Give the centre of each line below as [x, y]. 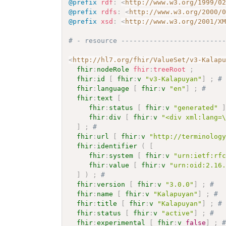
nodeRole [113, 69]
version [111, 184]
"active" [178, 213]
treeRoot [170, 69]
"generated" [196, 107]
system [121, 155]
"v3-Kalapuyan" [174, 79]
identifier [117, 146]
